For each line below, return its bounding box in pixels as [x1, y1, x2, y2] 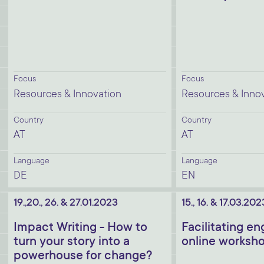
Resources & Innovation [14, 89, 121, 101]
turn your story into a [14, 235, 130, 249]
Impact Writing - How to [14, 221, 147, 235]
